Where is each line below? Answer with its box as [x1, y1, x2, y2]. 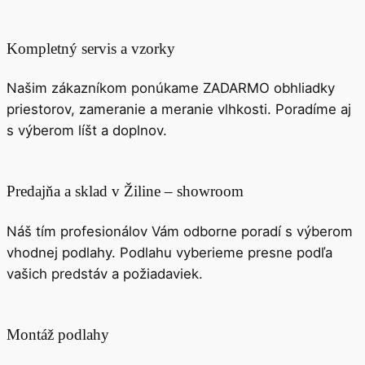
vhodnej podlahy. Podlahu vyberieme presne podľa [7, 244, 332, 261]
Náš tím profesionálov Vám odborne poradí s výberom [7, 222, 353, 240]
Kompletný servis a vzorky [7, 39, 175, 57]
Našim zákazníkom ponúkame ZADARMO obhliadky [7, 80, 335, 97]
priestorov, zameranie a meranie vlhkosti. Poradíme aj [7, 101, 351, 118]
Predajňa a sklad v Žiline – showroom [7, 182, 244, 200]
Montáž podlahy [7, 325, 109, 343]
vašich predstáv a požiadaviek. [7, 265, 203, 282]
